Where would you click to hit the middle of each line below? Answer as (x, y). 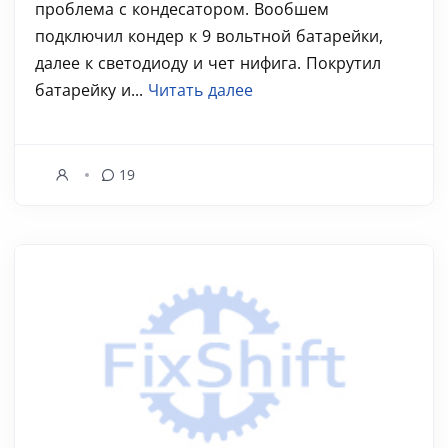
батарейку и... (91, 90)
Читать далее (200, 90)
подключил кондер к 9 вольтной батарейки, (209, 36)
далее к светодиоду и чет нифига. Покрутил (208, 63)
